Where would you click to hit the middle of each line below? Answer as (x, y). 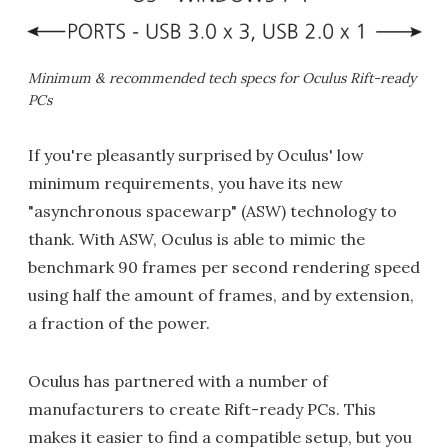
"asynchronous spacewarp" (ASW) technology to (212, 211)
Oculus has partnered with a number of (178, 381)
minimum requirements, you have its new (185, 183)
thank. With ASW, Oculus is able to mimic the (196, 239)
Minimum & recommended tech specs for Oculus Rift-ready (222, 78)
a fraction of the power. (119, 323)
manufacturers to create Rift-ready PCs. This (202, 409)
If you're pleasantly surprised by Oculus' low (196, 155)
